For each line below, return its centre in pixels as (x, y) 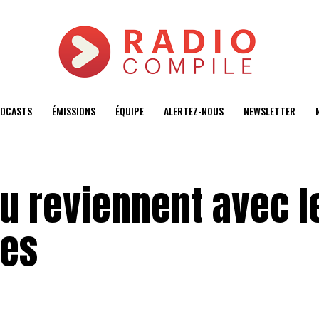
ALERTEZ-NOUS (193, 111)
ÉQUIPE (129, 111)
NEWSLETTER (269, 111)
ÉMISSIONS (73, 111)
